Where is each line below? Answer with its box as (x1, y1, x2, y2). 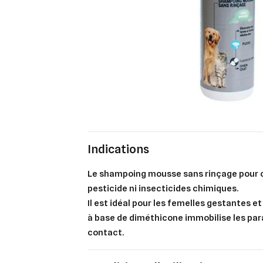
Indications (87, 141, 150, 156)
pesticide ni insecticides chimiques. (87, 183, 239, 194)
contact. (87, 227, 124, 238)
